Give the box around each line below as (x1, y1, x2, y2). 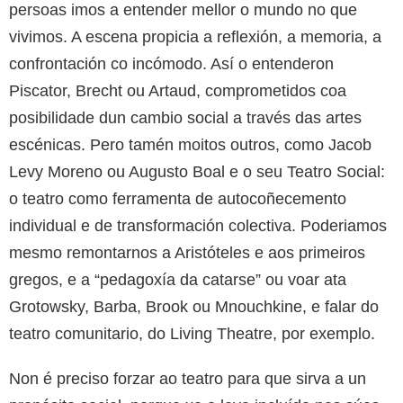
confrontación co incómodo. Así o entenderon (9, 54, 334, 73)
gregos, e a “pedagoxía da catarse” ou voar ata (9, 270, 346, 289)
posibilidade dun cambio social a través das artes (9, 108, 362, 127)
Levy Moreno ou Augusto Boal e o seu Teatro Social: (9, 162, 385, 181)
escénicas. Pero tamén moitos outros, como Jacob (9, 135, 372, 154)
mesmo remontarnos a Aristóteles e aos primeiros (9, 243, 365, 262)
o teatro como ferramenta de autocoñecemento (9, 189, 346, 208)
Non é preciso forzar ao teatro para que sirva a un (9, 369, 366, 388)
